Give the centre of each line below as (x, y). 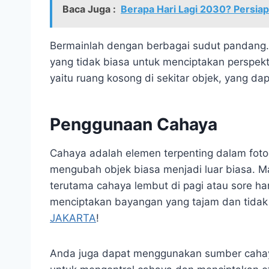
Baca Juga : (89, 9)
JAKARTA (73, 218)
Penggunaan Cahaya (134, 124)
